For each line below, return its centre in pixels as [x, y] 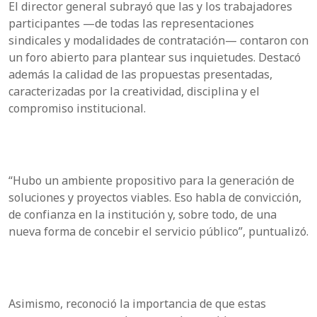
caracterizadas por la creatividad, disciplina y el [134, 91]
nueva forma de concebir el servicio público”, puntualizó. [158, 231]
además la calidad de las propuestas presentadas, [140, 74]
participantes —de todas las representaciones [131, 23]
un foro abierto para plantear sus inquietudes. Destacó [155, 57]
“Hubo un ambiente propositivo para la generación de [151, 180]
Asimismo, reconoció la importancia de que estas [137, 303]
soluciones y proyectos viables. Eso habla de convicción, [155, 197]
